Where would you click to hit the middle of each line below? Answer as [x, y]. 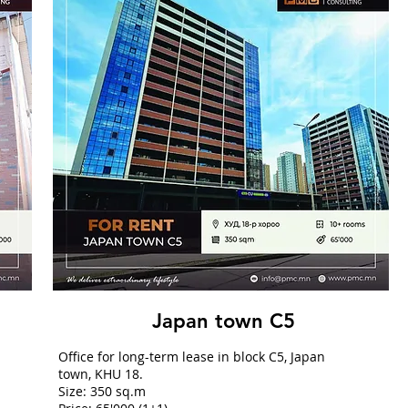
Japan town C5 [223, 321]
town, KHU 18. [100, 374]
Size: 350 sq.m [102, 391]
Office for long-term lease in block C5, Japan [191, 357]
